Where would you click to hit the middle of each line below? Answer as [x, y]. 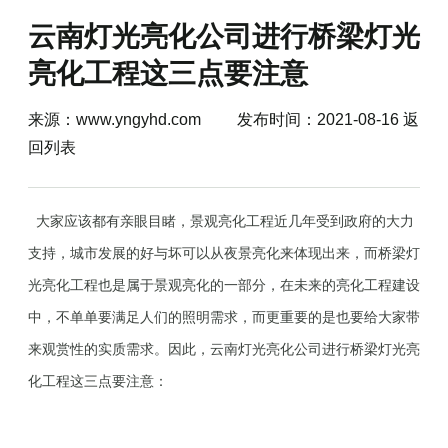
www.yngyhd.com [138, 119]
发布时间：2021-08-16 [300, 119]
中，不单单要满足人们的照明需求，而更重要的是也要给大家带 [224, 317]
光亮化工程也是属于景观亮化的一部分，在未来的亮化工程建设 [224, 285]
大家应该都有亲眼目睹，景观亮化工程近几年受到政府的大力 [221, 221]
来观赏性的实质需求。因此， [119, 349]
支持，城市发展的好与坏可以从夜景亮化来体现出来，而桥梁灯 [224, 253]
